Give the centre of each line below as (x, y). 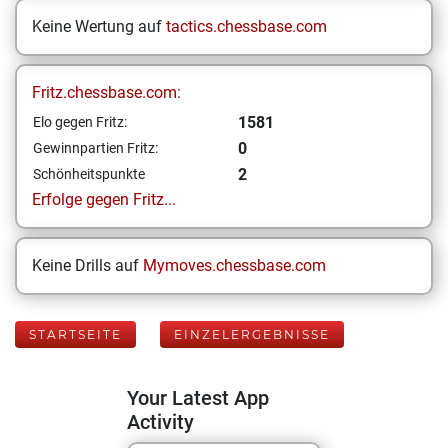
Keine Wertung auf (99, 26)
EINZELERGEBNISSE (252, 334)
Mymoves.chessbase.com (234, 265)
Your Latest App (198, 398)
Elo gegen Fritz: (80, 122)
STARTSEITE (75, 334)
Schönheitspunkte (89, 174)
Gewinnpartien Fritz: (95, 148)
